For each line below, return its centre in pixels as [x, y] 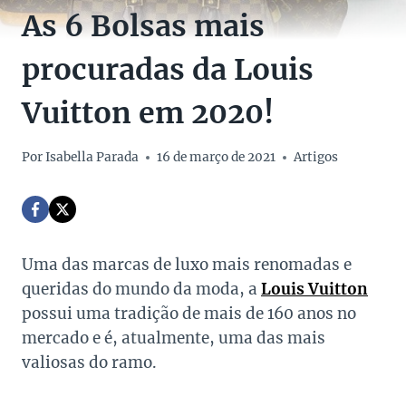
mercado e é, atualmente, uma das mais [174, 338]
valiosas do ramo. [89, 363]
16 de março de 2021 [217, 158]
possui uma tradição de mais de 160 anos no [189, 314]
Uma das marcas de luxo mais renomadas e [187, 265]
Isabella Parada [92, 158]
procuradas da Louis [168, 70]
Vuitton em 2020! [148, 114]
